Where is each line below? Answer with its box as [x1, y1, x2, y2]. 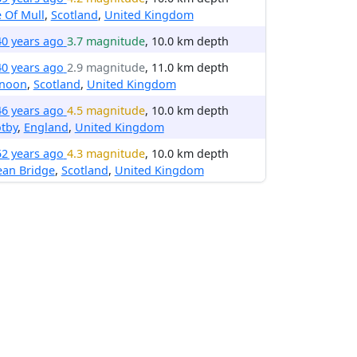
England [23, 120, 69, 135]
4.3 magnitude [66, 146, 145, 161]
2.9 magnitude [66, 60, 145, 75]
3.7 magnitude [66, 33, 145, 49]
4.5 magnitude [66, 103, 145, 118]
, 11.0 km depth [144, 60, 229, 75]
